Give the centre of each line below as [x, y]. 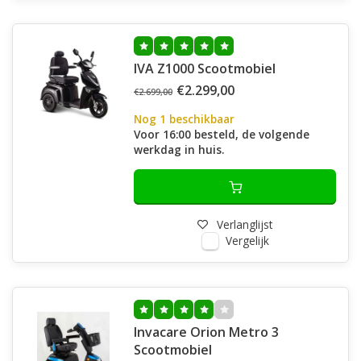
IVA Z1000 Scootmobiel [205, 68]
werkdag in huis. [179, 149]
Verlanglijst [245, 224]
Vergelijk [247, 241]
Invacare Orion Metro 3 [206, 332]
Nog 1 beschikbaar [184, 119]
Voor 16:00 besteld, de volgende [222, 134]
